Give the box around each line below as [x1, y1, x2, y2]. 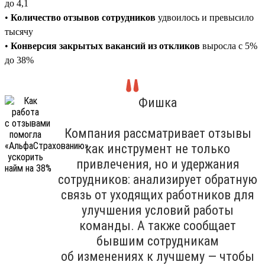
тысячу [5, 26, 33, 37]
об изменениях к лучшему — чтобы [61, 248, 254, 264]
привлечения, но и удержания [76, 156, 240, 172]
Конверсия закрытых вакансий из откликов [11, 40, 200, 51]
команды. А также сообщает [79, 218, 236, 233]
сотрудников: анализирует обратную [58, 172, 257, 187]
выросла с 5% [200, 40, 257, 51]
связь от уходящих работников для [61, 187, 254, 202]
